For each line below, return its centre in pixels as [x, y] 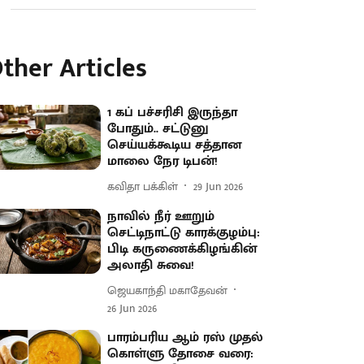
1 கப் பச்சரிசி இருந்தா [173, 113]
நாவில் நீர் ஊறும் [161, 217]
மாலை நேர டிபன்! [163, 161]
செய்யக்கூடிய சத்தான [175, 145]
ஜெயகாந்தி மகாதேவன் [168, 290]
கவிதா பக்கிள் [143, 186]
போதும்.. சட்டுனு [158, 129]
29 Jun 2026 [219, 186]
